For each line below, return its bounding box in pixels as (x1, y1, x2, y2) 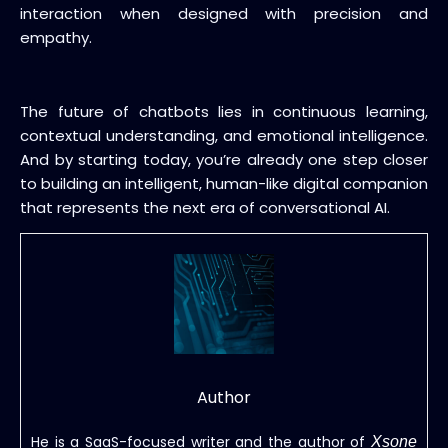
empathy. (20, 26, 92, 48)
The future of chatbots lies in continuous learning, (20, 100, 428, 122)
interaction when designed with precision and (20, 2, 428, 24)
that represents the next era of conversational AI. (20, 196, 390, 218)
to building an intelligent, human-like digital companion (20, 172, 428, 194)
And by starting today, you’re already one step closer (20, 148, 428, 170)
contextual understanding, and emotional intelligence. (20, 124, 428, 146)
